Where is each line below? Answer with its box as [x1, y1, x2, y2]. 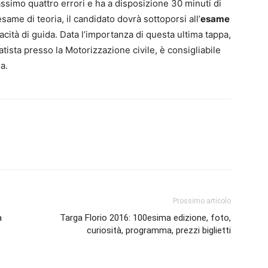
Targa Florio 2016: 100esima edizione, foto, [60, 212, 231, 223]
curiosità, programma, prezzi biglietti [87, 224, 231, 236]
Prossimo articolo [173, 196, 231, 205]
